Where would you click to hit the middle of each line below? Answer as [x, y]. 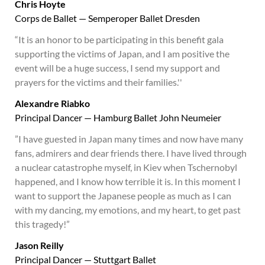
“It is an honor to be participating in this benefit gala [119, 39]
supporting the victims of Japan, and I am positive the [122, 54]
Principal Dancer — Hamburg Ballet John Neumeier [118, 117]
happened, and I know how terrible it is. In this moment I [128, 181]
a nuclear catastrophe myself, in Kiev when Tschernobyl [126, 167]
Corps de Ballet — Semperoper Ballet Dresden [107, 18]
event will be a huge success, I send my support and [117, 68]
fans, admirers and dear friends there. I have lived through [131, 153]
